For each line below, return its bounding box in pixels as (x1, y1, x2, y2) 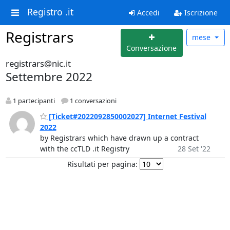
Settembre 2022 (5, 68, 92, 85)
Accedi (135, 8, 160, 17)
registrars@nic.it (5, 57, 71, 69)
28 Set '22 (177, 144, 210, 154)
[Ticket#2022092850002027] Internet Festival (46, 111, 206, 122)
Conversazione (126, 43, 177, 53)
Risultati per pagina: (67, 159, 138, 169)
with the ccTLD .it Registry (40, 144, 129, 154)
